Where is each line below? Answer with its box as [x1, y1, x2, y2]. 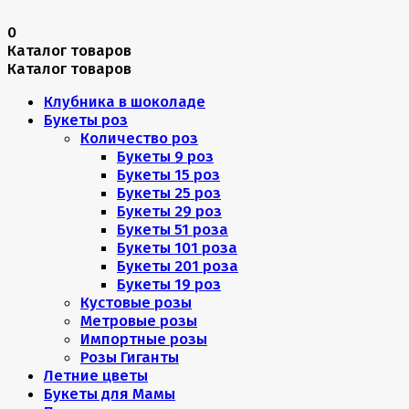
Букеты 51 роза [117, 220, 228, 238]
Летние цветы [44, 366, 148, 384]
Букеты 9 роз [117, 147, 214, 165]
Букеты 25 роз [117, 184, 221, 202]
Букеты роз [44, 110, 128, 129]
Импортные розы [80, 330, 207, 348]
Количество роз [80, 129, 198, 147]
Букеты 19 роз [117, 275, 221, 293]
